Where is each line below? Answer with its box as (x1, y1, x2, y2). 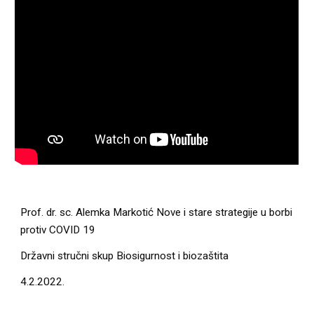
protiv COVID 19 (20, 223, 96, 236)
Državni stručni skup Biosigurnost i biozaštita (20, 249, 229, 262)
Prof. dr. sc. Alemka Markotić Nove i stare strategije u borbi (20, 205, 293, 219)
